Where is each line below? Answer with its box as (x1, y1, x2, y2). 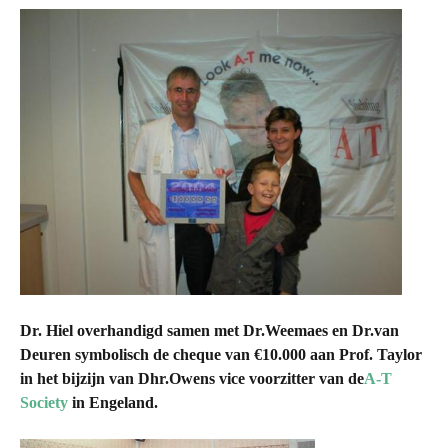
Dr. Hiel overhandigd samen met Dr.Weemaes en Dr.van (20, 322, 399, 340)
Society (20, 394, 68, 412)
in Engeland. (68, 394, 158, 412)
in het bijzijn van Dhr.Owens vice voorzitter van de (20, 370, 364, 388)
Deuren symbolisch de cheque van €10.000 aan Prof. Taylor (20, 346, 422, 364)
